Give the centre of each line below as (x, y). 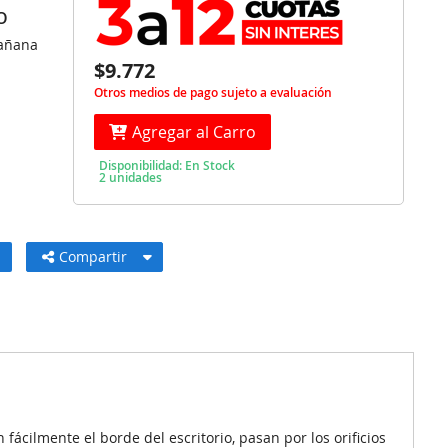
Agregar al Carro (194, 132)
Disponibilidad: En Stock (167, 165)
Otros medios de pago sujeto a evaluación (213, 92)
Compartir (97, 256)
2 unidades (131, 177)
